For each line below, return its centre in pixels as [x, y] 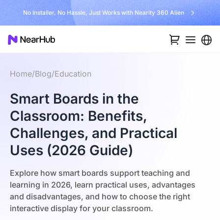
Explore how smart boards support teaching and [100, 173]
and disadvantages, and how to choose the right [100, 196]
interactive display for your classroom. [82, 208]
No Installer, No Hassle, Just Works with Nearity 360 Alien [104, 13]
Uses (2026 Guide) [71, 150]
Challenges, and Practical [94, 133]
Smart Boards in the [74, 99]
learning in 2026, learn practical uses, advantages [103, 185]
